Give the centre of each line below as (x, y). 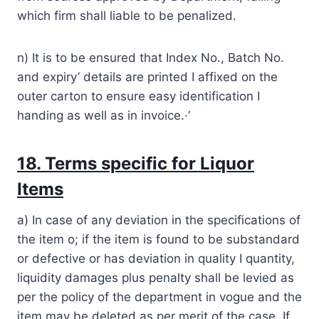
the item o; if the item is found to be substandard (158, 239)
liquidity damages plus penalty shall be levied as (156, 277)
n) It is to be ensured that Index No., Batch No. (151, 57)
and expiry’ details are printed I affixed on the (147, 77)
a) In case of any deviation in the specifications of (159, 220)
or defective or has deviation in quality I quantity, (156, 258)
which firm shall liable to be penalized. (127, 15)
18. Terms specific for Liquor (136, 163)
